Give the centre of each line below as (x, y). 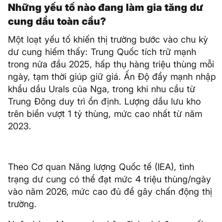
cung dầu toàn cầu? (57, 22)
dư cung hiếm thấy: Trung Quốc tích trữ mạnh (102, 52)
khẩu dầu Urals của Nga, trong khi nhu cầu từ (102, 89)
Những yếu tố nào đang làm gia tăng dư (106, 8)
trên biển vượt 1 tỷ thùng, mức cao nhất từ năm (105, 114)
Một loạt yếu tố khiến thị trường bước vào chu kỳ (108, 40)
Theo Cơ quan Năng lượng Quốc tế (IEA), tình (101, 167)
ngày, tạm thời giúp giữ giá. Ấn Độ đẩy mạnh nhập (112, 77)
